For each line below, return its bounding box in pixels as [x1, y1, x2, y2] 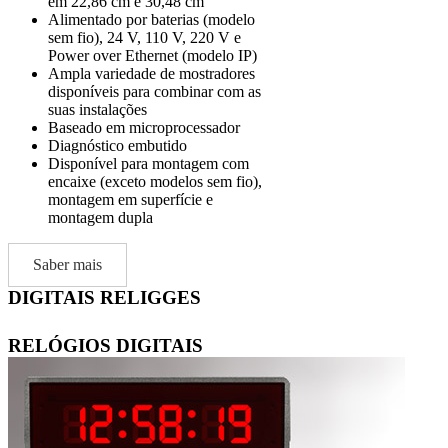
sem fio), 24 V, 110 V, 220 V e [48, 29, 241, 47]
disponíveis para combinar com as [48, 83, 261, 101]
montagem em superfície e [48, 191, 213, 209]
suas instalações [48, 101, 147, 119]
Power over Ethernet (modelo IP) [48, 47, 257, 65]
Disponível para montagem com [48, 155, 249, 173]
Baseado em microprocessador [48, 119, 240, 137]
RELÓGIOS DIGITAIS [8, 335, 203, 357]
